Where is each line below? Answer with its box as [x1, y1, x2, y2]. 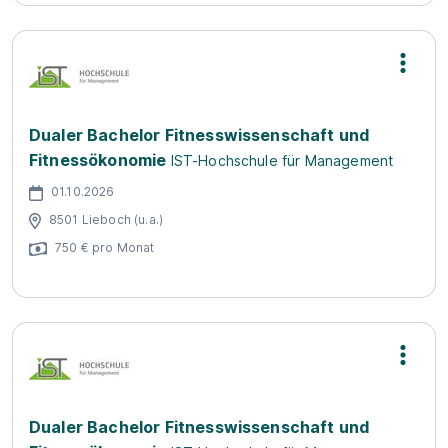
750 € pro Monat [55, 239, 155, 255]
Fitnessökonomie [29, 150, 167, 170]
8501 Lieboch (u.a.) [49, 211, 164, 227]
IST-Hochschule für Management [170, 152, 394, 169]
